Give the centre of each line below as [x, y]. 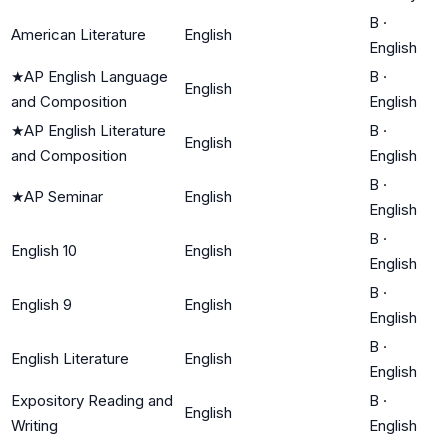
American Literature [78, 34]
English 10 [44, 250]
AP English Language [96, 76]
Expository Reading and [92, 400]
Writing [34, 425]
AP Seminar [63, 196]
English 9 [41, 304]
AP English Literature [95, 130]
